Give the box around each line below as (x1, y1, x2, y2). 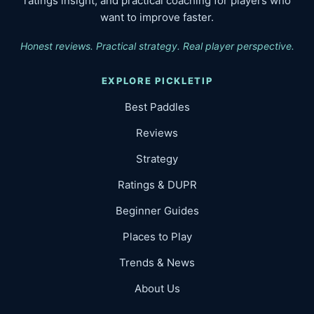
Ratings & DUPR (117, 178, 197, 192)
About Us (134, 282, 180, 296)
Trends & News (119, 256, 195, 270)
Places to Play (122, 230, 192, 244)
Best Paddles (124, 100, 190, 114)
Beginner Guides (115, 204, 199, 218)
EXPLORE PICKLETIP (101, 75, 213, 87)
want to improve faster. (100, 11, 214, 25)
